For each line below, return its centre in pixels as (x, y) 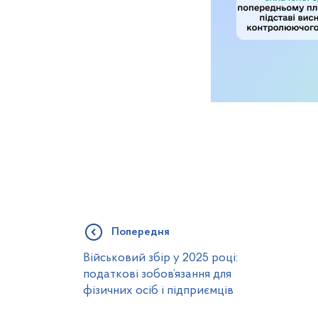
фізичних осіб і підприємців (158, 291)
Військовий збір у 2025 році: (160, 258)
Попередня (141, 232)
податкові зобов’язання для (157, 274)
